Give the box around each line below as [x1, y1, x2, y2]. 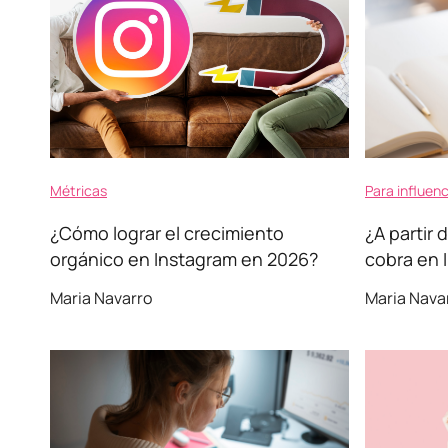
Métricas [50, 181, 107, 200]
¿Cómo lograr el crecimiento [50, 221, 284, 245]
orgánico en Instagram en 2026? [50, 247, 318, 271]
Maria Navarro [50, 287, 152, 309]
